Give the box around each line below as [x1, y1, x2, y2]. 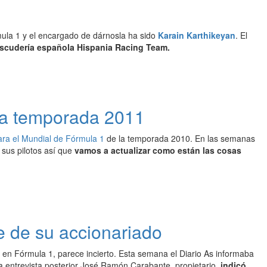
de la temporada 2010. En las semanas [104, 132, 255, 144]
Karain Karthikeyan [158, 29, 235, 41]
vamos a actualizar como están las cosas [74, 144, 241, 156]
